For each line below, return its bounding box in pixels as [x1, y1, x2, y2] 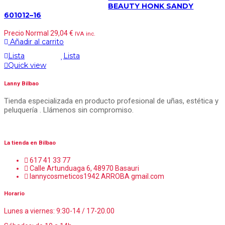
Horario [4, 190, 25, 197]
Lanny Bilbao [4, 79, 39, 87]
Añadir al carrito [10, 37, 64, 46]
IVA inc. [75, 30, 95, 37]
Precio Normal [4, 29, 50, 37]
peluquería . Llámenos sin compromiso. [4, 105, 134, 115]
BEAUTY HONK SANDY [108, 2, 194, 11]
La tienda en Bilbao [4, 139, 56, 147]
